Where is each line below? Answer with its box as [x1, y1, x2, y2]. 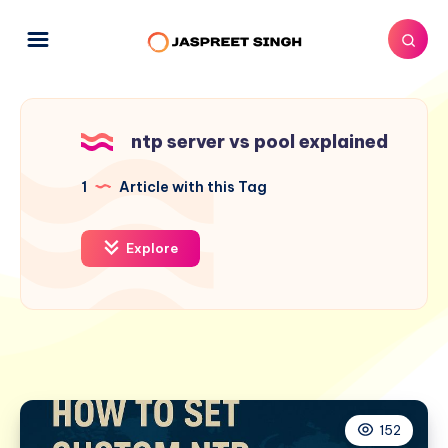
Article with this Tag [116, 177, 267, 196]
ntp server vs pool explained [131, 129, 388, 153]
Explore [123, 239, 178, 256]
